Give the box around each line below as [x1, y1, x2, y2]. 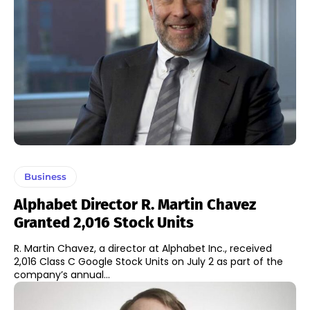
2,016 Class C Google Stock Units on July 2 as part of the [14, 255, 283, 269]
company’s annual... [14, 268, 110, 282]
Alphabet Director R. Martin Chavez [14, 195, 256, 215]
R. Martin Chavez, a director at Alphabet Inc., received [14, 241, 272, 256]
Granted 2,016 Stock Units [14, 213, 194, 232]
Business [24, 171, 66, 183]
